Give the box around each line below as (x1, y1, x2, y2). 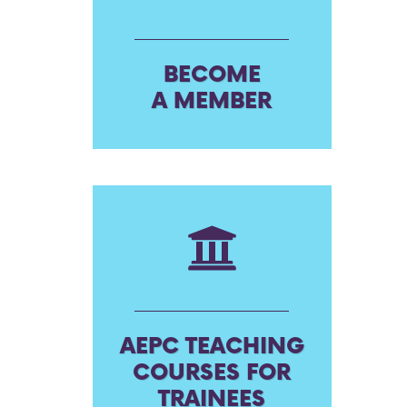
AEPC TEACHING (119, 333, 304, 360)
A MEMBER (152, 88, 273, 114)
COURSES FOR (133, 360, 292, 386)
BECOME (163, 62, 261, 88)
